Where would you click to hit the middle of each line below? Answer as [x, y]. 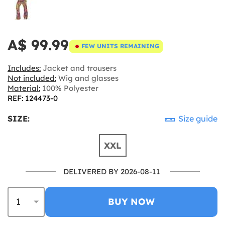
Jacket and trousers [79, 68]
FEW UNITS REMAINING [120, 46]
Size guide [197, 118]
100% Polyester [69, 88]
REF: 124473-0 [33, 98]
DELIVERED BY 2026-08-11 [111, 171]
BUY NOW [131, 201]
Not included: [32, 78]
